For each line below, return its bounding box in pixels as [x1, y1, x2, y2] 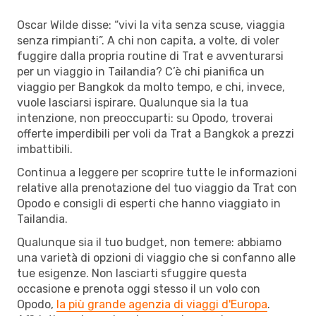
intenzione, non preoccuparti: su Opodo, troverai [17, 111, 273, 125]
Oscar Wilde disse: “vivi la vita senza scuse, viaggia [17, 18, 285, 32]
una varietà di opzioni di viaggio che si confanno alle [17, 250, 296, 265]
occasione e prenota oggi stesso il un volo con [17, 281, 260, 296]
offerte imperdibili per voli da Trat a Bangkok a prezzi [17, 126, 294, 140]
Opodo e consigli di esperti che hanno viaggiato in [17, 196, 281, 210]
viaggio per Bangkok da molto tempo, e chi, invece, [17, 80, 285, 94]
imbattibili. [17, 142, 73, 156]
